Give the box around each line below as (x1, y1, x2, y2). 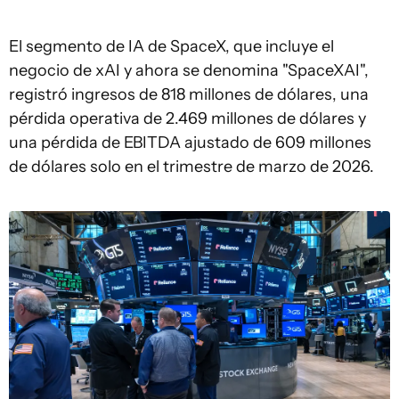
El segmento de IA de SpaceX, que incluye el (9, 36, 334, 56)
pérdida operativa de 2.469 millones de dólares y (9, 108, 366, 128)
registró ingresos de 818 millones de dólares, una (9, 84, 369, 104)
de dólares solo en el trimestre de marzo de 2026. (9, 156, 374, 176)
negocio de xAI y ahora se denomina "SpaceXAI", (9, 60, 369, 80)
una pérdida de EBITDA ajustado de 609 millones (9, 132, 371, 152)
